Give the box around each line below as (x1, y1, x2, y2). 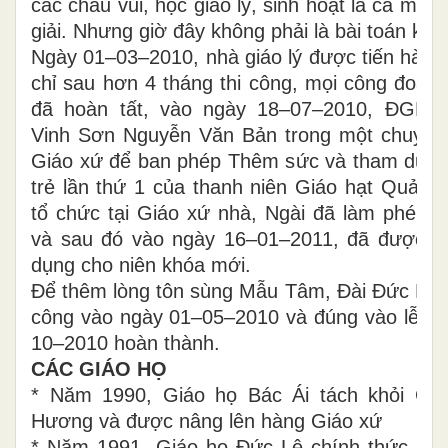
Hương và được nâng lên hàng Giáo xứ (31, 409, 442, 432)
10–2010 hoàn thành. (31, 331, 220, 354)
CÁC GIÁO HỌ (31, 357, 167, 380)
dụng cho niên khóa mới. (31, 253, 251, 276)
